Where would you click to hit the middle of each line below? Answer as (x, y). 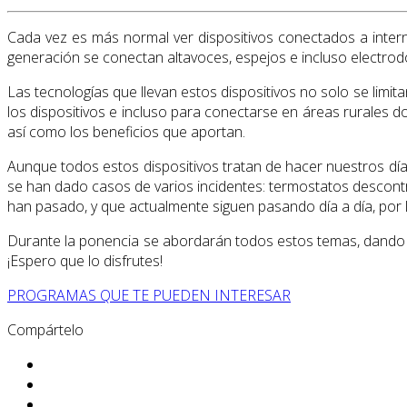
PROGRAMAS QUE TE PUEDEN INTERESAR (149, 296)
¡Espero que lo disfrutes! (85, 261)
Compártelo (45, 330)
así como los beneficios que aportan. (126, 132)
